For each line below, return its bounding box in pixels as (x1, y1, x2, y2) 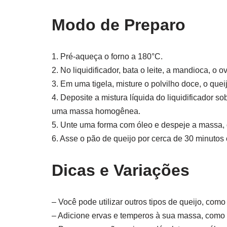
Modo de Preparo (52, 16, 185, 34)
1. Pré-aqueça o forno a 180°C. (52, 52, 163, 61)
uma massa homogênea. (52, 107, 140, 116)
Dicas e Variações (52, 161, 190, 179)
